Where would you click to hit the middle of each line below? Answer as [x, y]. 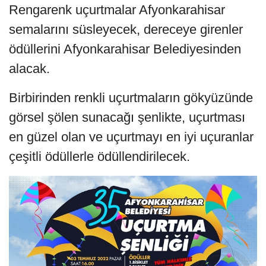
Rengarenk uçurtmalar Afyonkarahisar [117, 10]
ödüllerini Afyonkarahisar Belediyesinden [125, 49]
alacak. [31, 69]
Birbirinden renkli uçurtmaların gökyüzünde [131, 98]
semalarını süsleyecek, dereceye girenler [126, 30]
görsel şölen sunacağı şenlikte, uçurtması [127, 118]
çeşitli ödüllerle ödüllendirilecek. [99, 157]
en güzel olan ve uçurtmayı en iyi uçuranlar [131, 137]
